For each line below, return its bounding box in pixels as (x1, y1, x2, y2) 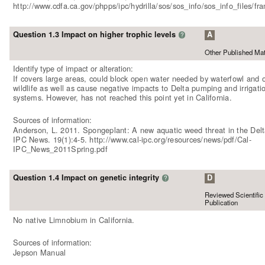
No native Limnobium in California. (13, 214, 135, 226)
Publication (205, 198, 238, 208)
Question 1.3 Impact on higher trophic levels (13, 29, 176, 40)
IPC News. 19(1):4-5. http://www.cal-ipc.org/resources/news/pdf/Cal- (13, 133, 251, 145)
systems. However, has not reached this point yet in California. (13, 92, 232, 104)
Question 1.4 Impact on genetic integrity (13, 172, 159, 183)
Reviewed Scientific (205, 190, 263, 200)
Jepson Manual (13, 246, 66, 258)
